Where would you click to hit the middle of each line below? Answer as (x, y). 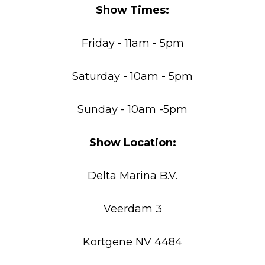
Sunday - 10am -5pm (132, 109)
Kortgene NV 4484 (132, 242)
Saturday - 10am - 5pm (132, 76)
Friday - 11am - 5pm (132, 43)
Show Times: (132, 10)
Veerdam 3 (132, 209)
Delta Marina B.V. (132, 175)
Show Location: (132, 142)
